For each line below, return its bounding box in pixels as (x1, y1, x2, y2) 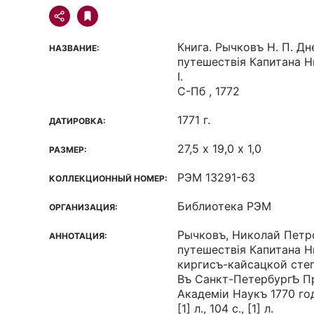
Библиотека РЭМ (177, 199, 271, 213)
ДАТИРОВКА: (49, 116, 106, 126)
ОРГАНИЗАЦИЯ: (49, 202, 118, 212)
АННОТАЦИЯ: (49, 231, 107, 241)
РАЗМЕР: (49, 144, 87, 155)
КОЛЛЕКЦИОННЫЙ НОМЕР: (49, 173, 168, 184)
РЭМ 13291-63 (177, 170, 255, 184)
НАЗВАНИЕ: (49, 43, 100, 53)
